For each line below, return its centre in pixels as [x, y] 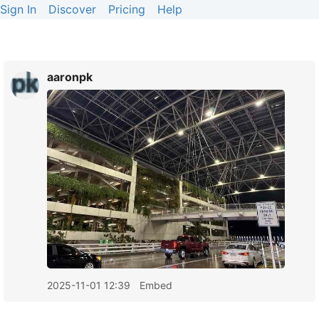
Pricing [127, 9]
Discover [72, 9]
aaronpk [70, 77]
